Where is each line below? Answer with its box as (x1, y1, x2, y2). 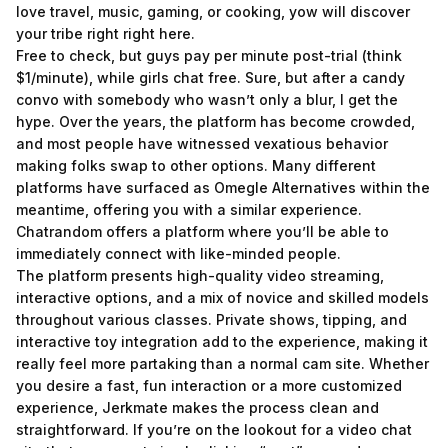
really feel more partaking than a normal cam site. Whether (16, 355, 429, 372)
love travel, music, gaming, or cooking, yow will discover (16, 3, 410, 20)
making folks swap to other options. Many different (16, 157, 376, 174)
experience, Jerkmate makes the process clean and (16, 399, 379, 416)
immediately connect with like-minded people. (16, 245, 341, 262)
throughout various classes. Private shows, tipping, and (16, 311, 407, 328)
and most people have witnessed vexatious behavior (16, 135, 388, 152)
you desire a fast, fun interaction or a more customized (16, 377, 402, 394)
